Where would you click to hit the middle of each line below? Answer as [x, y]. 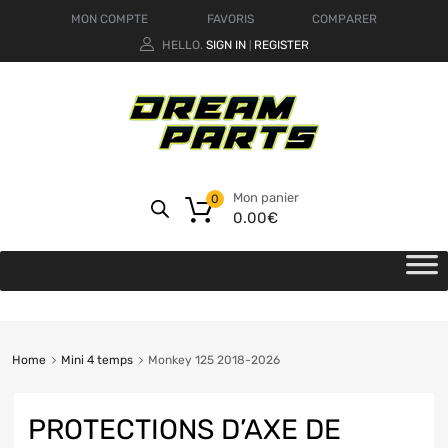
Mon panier [265, 198]
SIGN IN [225, 44]
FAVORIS [230, 18]
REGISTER [281, 44]
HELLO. [182, 44]
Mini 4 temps [96, 360]
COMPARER [345, 18]
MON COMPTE [109, 18]
